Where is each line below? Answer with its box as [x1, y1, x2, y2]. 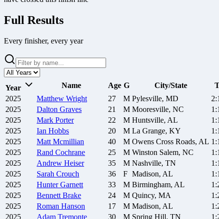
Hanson [61, 202, 85, 211]
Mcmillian [53, 137, 84, 146]
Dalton [37, 105, 58, 114]
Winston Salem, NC [132, 148, 194, 157]
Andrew [37, 159, 62, 168]
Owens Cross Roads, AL [132, 137, 209, 146]
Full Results [4, 14, 64, 27]
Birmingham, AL [132, 180, 185, 189]
